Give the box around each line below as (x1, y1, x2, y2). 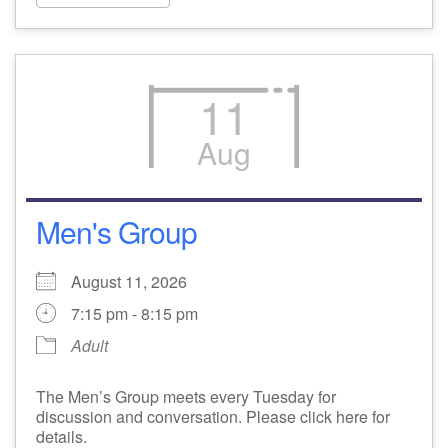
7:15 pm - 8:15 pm (71, 301, 198, 325)
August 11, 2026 (71, 269, 203, 293)
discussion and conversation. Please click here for (36, 404, 390, 428)
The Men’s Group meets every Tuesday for (36, 384, 336, 408)
